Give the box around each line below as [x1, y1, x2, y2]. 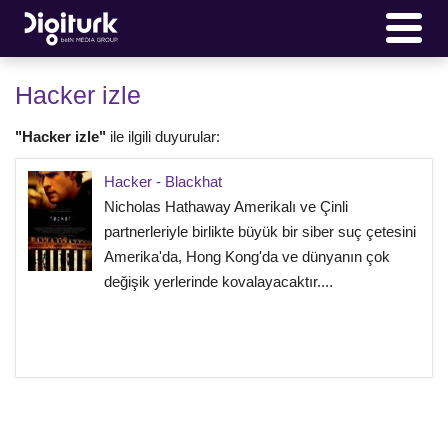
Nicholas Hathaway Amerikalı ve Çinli [104, 197, 348, 215]
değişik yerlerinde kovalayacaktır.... [104, 272, 333, 290]
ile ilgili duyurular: [106, 127, 220, 145]
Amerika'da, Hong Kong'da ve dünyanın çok [104, 247, 390, 265]
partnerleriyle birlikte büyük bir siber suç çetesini [104, 222, 416, 240]
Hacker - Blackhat [104, 172, 222, 190]
